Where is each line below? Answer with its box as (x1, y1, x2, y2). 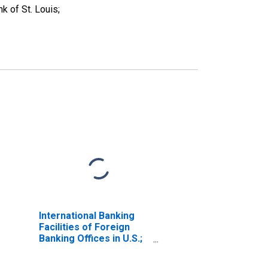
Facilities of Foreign (38, 221, 130, 233)
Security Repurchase (38, 243, 133, 255)
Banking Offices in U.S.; (38, 232, 142, 244)
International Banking (38, 209, 135, 221)
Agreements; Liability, (38, 255, 137, 267)
